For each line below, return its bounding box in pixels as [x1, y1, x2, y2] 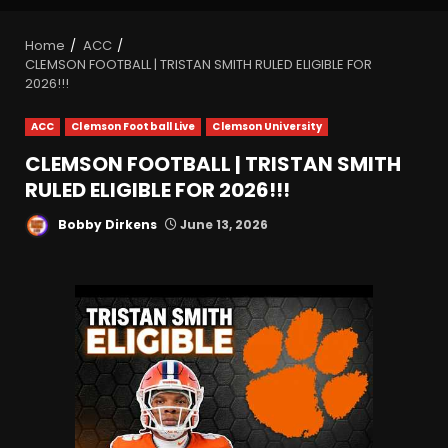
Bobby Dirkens [55, 216, 157, 234]
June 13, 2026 [177, 216, 268, 234]
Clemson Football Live [71, 119, 196, 135]
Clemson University [212, 119, 323, 135]
